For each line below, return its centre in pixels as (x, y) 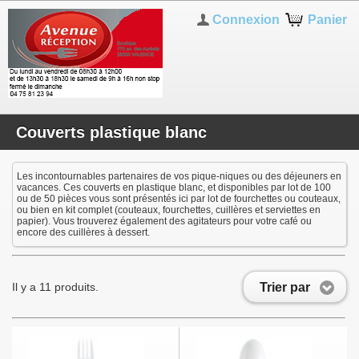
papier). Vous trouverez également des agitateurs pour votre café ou (164, 221)
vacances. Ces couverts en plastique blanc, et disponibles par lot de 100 (174, 188)
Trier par (285, 287)
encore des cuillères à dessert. (83, 232)
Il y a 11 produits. (55, 287)
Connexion (246, 20)
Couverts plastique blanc (111, 132)
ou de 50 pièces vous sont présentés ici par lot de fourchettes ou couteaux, (179, 199)
